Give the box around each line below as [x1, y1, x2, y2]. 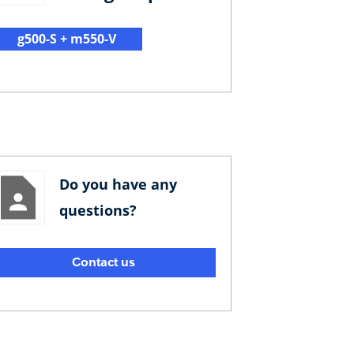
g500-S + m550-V [17, 29, 116, 47]
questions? [58, 199, 137, 220]
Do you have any [58, 173, 177, 194]
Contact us [72, 255, 136, 269]
